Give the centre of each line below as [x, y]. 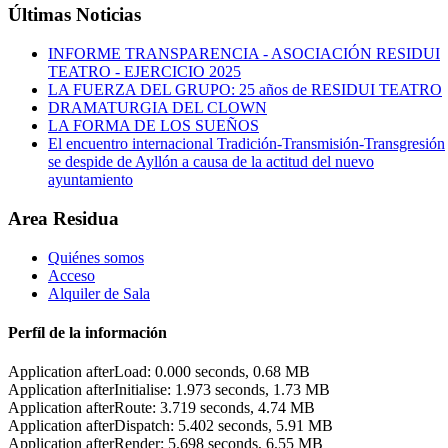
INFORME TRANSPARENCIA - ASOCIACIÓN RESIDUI [244, 54]
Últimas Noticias [74, 15]
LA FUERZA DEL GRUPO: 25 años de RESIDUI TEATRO [245, 90]
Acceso [71, 275]
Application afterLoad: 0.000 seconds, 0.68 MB [159, 372]
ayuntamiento [90, 180]
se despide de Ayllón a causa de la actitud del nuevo [211, 162]
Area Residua [63, 218]
